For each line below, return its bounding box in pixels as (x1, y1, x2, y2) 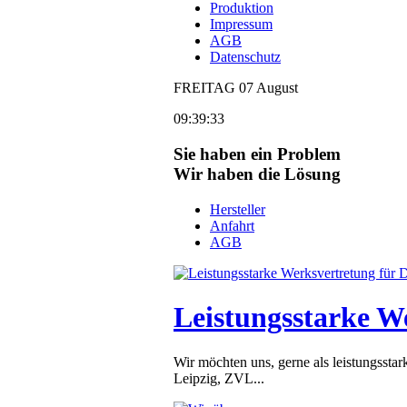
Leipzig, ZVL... (174, 370, 264, 386)
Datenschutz (210, 49, 281, 65)
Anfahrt (210, 217, 254, 233)
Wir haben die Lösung (174, 164, 341, 184)
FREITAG (174, 80, 239, 96)
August (253, 80, 298, 96)
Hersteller (210, 201, 265, 217)
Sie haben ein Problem (174, 144, 341, 164)
